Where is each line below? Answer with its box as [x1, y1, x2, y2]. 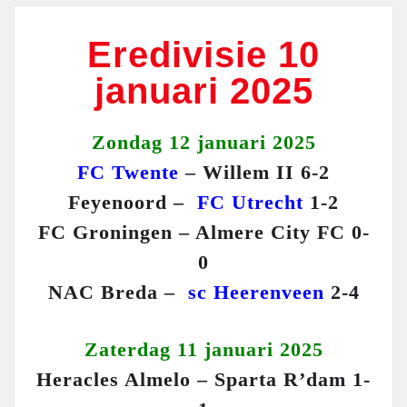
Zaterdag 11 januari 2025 [84, 338, 323, 362]
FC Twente [77, 161, 179, 184]
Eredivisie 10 [87, 35, 320, 75]
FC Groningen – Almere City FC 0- [37, 221, 370, 244]
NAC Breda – [47, 281, 182, 304]
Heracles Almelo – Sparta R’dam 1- [36, 368, 371, 392]
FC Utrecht [197, 191, 303, 214]
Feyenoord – [68, 191, 197, 214]
